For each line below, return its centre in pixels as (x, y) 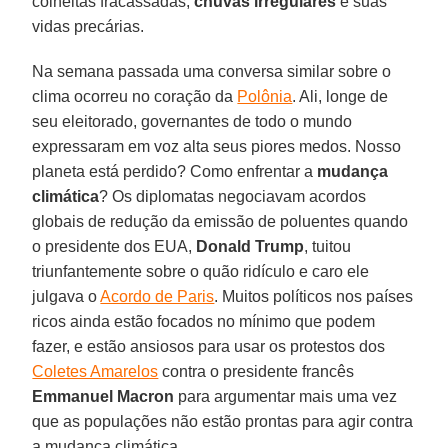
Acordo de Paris (157, 296)
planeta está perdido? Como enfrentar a (175, 171)
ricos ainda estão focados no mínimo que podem (204, 321)
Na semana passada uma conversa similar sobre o (212, 71)
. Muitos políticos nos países (314, 296)
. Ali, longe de (340, 96)
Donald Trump (250, 246)
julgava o (66, 296)
